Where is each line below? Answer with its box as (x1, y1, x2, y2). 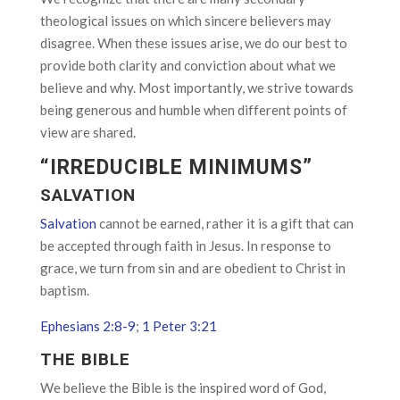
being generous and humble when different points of (39, 102, 347, 118)
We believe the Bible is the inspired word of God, (39, 379, 326, 396)
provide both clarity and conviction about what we (39, 57, 336, 73)
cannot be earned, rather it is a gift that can (96, 215, 354, 231)
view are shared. (39, 124, 136, 140)
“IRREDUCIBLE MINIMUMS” (39, 155, 319, 179)
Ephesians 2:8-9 (39, 318, 136, 334)
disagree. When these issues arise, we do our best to (39, 35, 347, 51)
